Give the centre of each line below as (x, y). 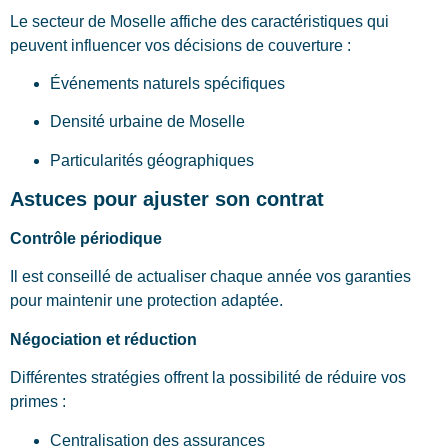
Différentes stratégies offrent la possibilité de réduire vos (208, 378)
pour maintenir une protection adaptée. (146, 301)
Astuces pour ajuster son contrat (167, 199)
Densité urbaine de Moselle (147, 122)
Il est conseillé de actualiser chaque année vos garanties (210, 277)
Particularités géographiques (152, 160)
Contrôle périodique (86, 239)
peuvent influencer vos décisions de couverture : (180, 45)
